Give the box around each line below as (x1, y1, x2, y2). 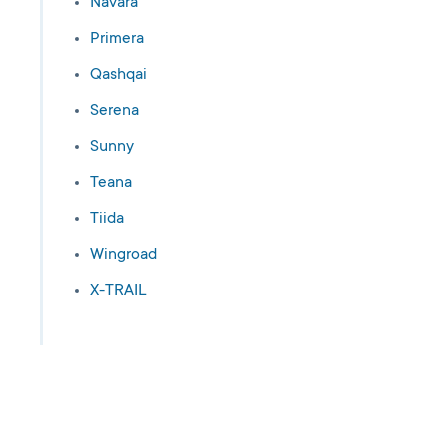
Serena (90, 102, 139, 120)
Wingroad (90, 246, 157, 264)
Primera (90, 30, 144, 48)
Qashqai (90, 66, 147, 84)
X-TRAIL (90, 282, 146, 300)
